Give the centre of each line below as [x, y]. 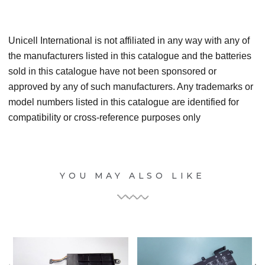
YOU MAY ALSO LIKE [132, 176]
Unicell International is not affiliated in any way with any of [129, 41]
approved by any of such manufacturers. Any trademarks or [131, 87]
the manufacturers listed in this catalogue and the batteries [130, 56]
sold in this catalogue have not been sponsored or [112, 72]
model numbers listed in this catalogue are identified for [124, 102]
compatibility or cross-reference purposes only [104, 118]
